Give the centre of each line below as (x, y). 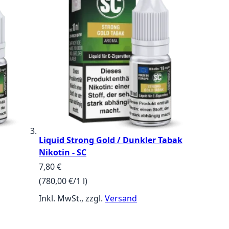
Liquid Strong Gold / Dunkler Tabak (111, 140)
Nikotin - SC (63, 152)
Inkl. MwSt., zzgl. (72, 198)
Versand (121, 198)
